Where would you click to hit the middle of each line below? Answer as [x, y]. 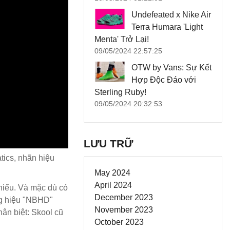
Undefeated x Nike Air [171, 15]
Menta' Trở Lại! [122, 39]
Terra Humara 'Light [167, 27]
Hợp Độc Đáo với [164, 80]
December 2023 [124, 197]
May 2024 [112, 173]
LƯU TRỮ [108, 143]
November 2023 [124, 210]
